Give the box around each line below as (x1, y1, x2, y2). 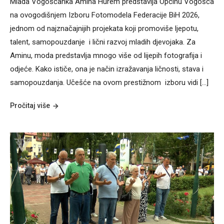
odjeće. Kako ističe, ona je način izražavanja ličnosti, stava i (10, 64, 203, 73)
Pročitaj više (10, 101, 50, 109)
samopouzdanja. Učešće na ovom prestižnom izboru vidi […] (10, 77, 208, 87)
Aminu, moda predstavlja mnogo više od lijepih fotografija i (10, 50, 202, 60)
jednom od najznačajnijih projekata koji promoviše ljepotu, (10, 23, 198, 33)
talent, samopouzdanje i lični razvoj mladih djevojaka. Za (10, 37, 195, 46)
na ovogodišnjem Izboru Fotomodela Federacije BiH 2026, (10, 10, 201, 19)
